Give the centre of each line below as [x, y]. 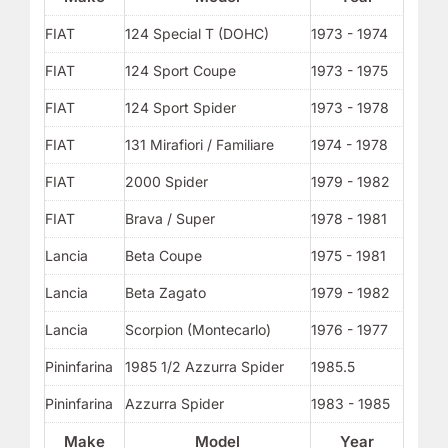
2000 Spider [166, 181]
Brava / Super [169, 218]
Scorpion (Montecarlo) [197, 329]
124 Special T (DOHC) [196, 33]
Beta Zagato [165, 292]
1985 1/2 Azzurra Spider [204, 366]
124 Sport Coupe [180, 70]
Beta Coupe [163, 255]
